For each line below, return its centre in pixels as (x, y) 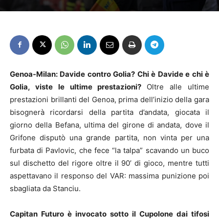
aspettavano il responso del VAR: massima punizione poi (109, 175)
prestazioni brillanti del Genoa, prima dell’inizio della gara (109, 99)
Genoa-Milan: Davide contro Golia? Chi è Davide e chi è (109, 74)
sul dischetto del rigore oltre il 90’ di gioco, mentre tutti (109, 163)
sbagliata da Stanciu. (45, 188)
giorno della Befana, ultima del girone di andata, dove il (109, 125)
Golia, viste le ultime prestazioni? (78, 87)
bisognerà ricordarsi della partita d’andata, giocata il (109, 112)
